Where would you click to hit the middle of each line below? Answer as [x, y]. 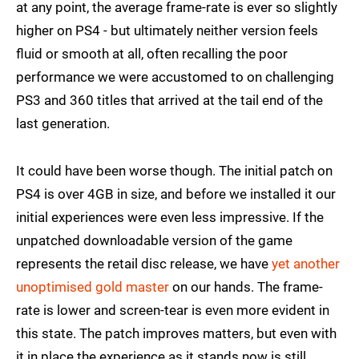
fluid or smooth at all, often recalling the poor [152, 54]
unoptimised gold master [93, 287]
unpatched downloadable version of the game [154, 241]
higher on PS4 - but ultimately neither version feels [167, 31]
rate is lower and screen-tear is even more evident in [173, 311]
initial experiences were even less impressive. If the [170, 218]
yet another [306, 264]
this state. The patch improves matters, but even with [176, 334]
